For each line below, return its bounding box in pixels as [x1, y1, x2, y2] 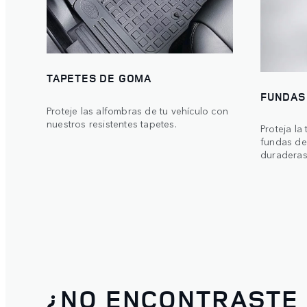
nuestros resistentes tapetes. [47, 116, 177, 130]
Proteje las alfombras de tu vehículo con [47, 103, 228, 117]
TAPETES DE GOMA [47, 71, 151, 86]
